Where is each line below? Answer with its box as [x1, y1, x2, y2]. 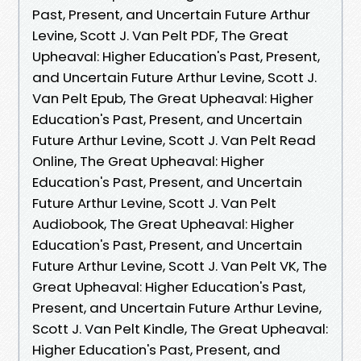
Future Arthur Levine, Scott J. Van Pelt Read [32, 130, 316, 150]
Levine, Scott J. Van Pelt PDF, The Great [32, 25, 288, 45]
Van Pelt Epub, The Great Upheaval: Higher [32, 88, 313, 108]
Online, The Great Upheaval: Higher [32, 151, 264, 171]
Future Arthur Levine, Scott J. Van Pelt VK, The [32, 255, 327, 276]
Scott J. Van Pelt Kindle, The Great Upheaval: [32, 318, 328, 338]
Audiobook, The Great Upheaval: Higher [32, 214, 294, 234]
